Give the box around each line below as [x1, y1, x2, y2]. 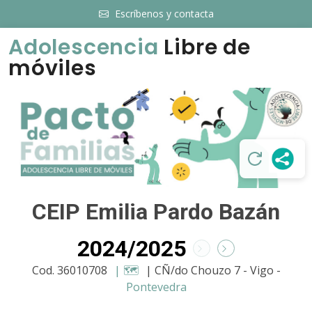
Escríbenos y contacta [114, 7, 214, 20]
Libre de [158, 33, 251, 62]
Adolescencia [8, 33, 159, 62]
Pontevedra [125, 279, 187, 295]
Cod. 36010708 [31, 262, 110, 278]
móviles [8, 54, 97, 83]
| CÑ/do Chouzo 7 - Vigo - [145, 262, 281, 278]
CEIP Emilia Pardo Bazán [32, 198, 280, 225]
